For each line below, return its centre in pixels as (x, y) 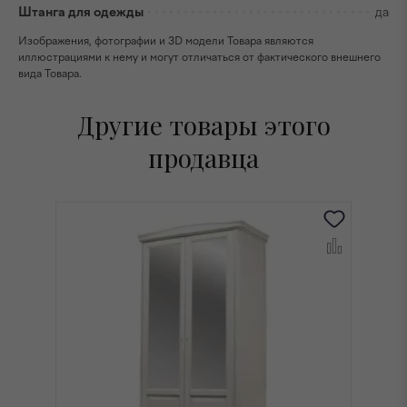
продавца (203, 158)
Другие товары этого (203, 125)
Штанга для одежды (81, 12)
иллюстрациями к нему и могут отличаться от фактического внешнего (199, 58)
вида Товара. (50, 74)
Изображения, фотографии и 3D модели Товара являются (166, 41)
